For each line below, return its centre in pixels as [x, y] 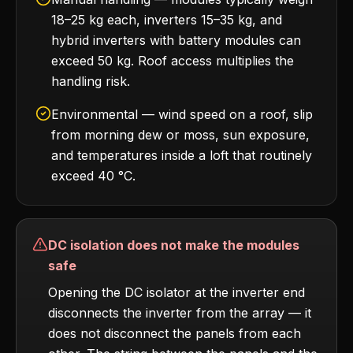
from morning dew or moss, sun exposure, [180, 135]
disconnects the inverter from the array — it [180, 313]
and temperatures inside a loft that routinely [182, 155]
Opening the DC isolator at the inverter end [176, 292]
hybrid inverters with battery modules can [176, 40]
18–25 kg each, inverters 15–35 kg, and [167, 20]
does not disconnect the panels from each [175, 333]
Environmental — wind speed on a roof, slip [182, 114]
